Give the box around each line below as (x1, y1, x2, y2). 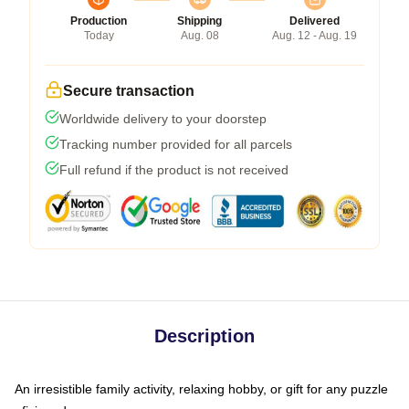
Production (70, 14, 127, 27)
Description (154, 325, 255, 346)
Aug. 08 (180, 28, 219, 42)
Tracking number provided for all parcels (59, 136, 292, 152)
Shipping (177, 14, 222, 27)
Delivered (289, 14, 340, 27)
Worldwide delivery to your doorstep (59, 110, 267, 126)
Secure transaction (63, 82, 194, 99)
